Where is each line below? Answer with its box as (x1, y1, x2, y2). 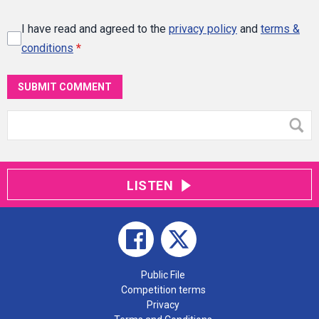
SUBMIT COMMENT (18, 80, 112, 93)
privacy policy (169, 21, 237, 36)
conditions (21, 41, 73, 55)
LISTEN (127, 177, 174, 193)
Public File (141, 268, 185, 281)
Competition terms (120, 283, 206, 296)
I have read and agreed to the (21, 21, 169, 36)
